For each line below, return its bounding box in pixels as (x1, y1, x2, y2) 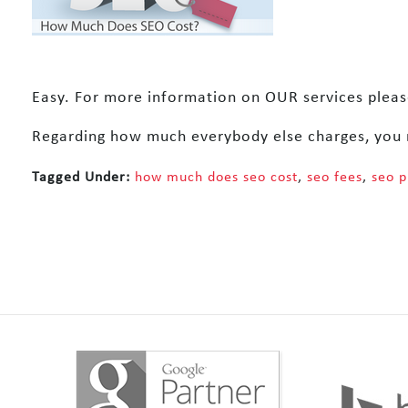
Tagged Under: (32, 170, 135, 186)
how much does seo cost (135, 170, 298, 186)
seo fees (307, 170, 362, 186)
